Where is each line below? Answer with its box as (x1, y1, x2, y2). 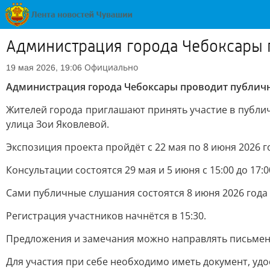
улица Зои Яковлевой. (6, 118, 109, 131)
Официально (84, 61, 138, 73)
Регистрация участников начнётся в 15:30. (6, 209, 206, 222)
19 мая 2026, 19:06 (6, 63, 82, 72)
